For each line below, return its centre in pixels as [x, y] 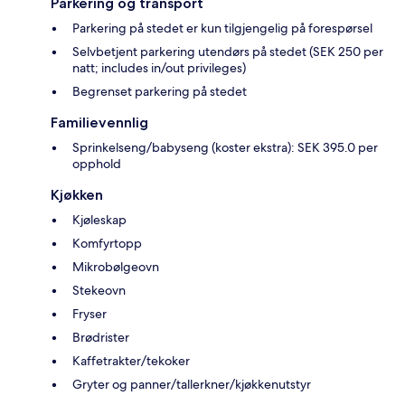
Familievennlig [99, 123]
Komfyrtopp [107, 244]
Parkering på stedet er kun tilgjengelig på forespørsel [222, 28]
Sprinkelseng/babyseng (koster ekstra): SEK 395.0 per [225, 148]
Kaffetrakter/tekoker [131, 361]
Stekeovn [99, 291]
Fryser [89, 314]
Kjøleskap [99, 220]
